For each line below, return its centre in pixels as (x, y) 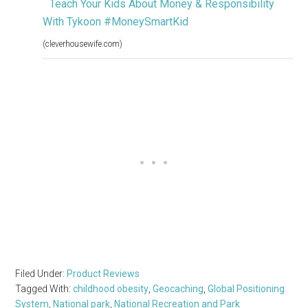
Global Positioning (246, 289)
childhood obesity (111, 289)
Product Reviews (103, 274)
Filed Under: (41, 274)
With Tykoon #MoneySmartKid (116, 22)
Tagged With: (44, 289)
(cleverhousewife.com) (83, 44)
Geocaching (178, 289)
